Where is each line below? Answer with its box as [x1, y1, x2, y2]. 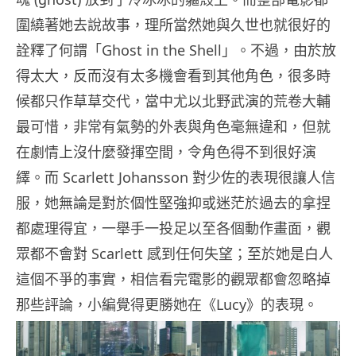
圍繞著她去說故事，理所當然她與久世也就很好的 [16, 15, 331, 34]
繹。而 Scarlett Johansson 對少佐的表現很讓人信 [16, 168, 335, 187]
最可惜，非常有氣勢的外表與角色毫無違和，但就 [16, 117, 331, 136]
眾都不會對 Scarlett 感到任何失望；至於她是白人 [16, 244, 333, 263]
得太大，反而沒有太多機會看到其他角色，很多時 [16, 66, 331, 85]
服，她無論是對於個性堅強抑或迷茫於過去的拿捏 [16, 193, 331, 212]
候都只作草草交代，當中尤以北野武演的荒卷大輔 [16, 91, 331, 110]
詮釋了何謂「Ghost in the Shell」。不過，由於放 [16, 41, 336, 60]
